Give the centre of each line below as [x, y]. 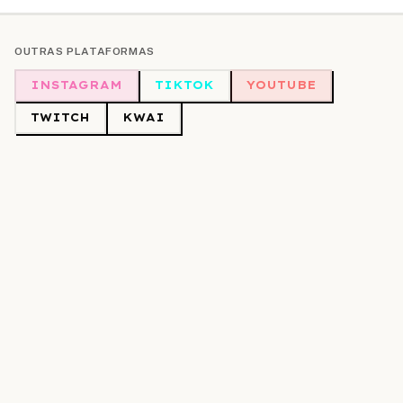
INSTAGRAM [76, 85]
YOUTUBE [281, 85]
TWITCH [60, 117]
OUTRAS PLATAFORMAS [85, 51]
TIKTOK [184, 85]
